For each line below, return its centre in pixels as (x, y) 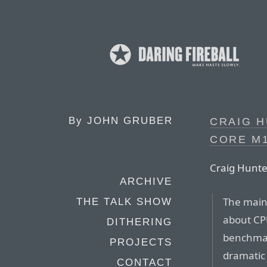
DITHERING (139, 222)
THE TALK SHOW (124, 202)
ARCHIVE (146, 181)
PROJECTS (141, 242)
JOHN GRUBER (130, 121)
